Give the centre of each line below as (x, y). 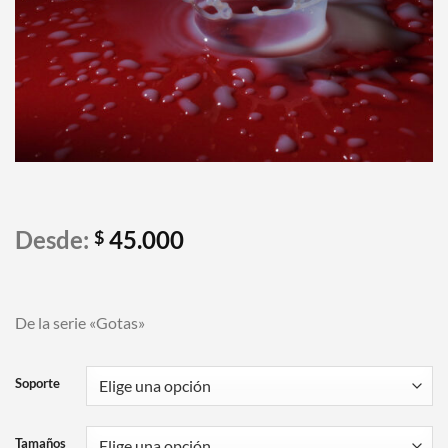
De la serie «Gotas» (80, 323)
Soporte (37, 383)
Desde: (54, 240)
